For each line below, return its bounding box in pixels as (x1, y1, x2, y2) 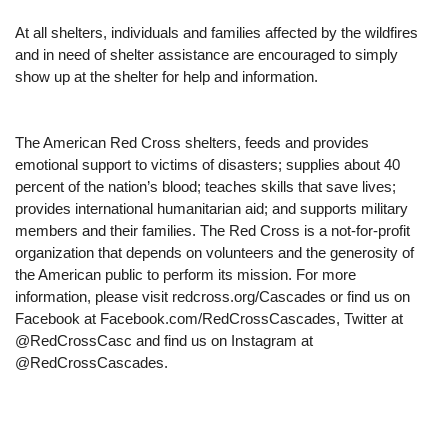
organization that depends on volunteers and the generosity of (15, 244, 414, 262)
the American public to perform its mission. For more (15, 266, 356, 284)
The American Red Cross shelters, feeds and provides (15, 134, 369, 152)
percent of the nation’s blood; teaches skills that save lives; (15, 178, 396, 196)
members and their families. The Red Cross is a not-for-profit (15, 222, 410, 240)
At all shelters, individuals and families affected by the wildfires (15, 24, 418, 42)
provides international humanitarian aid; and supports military (15, 200, 408, 218)
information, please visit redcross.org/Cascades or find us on (15, 288, 410, 306)
